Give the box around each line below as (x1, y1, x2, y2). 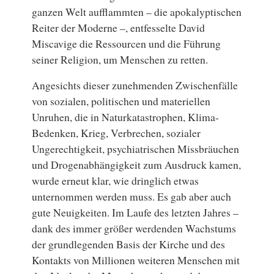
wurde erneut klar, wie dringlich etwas (32, 173, 199, 188)
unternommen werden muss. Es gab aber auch (32, 189, 232, 204)
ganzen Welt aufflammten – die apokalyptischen (32, 4, 242, 20)
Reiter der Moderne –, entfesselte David (32, 20, 206, 35)
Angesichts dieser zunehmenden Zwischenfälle (32, 78, 239, 93)
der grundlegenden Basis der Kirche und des (32, 237, 226, 252)
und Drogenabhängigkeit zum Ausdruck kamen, (32, 157, 242, 172)
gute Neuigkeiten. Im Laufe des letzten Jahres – (32, 205, 239, 220)
